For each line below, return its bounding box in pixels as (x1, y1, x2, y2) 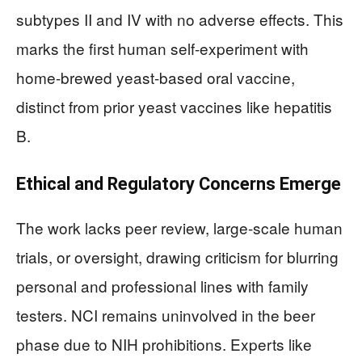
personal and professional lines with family (16, 275, 309, 297)
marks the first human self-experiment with (16, 37, 309, 60)
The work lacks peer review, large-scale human (16, 217, 343, 239)
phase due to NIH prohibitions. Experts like (16, 333, 312, 356)
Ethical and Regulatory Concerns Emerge (16, 174, 341, 195)
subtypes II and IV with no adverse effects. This (16, 8, 343, 31)
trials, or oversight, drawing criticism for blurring (16, 246, 339, 268)
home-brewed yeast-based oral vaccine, (16, 66, 295, 89)
